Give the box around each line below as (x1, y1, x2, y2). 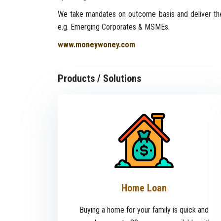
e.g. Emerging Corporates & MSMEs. (58, 22, 170, 32)
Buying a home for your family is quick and (79, 205, 209, 215)
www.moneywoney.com (58, 40, 135, 50)
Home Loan (121, 182, 167, 194)
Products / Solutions (58, 73, 141, 85)
